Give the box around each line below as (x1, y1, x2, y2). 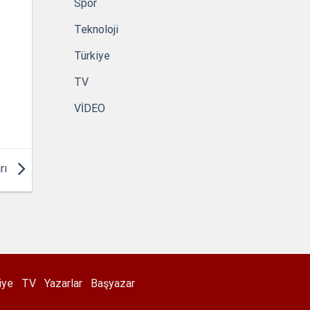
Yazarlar (44, 276, 82, 290)
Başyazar (91, 276, 135, 290)
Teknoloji (74, 22, 118, 36)
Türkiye (74, 48, 110, 62)
